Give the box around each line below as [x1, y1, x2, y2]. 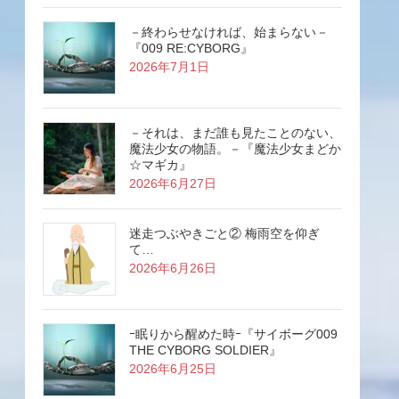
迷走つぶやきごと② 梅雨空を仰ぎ [129, 225, 320, 240]
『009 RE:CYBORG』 [129, 40, 253, 55]
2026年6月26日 [129, 260, 216, 275]
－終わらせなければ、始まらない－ [129, 24, 329, 39]
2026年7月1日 [129, 59, 209, 74]
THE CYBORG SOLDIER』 [129, 342, 281, 357]
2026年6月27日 [129, 175, 216, 191]
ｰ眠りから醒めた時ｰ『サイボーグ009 [129, 326, 338, 341]
